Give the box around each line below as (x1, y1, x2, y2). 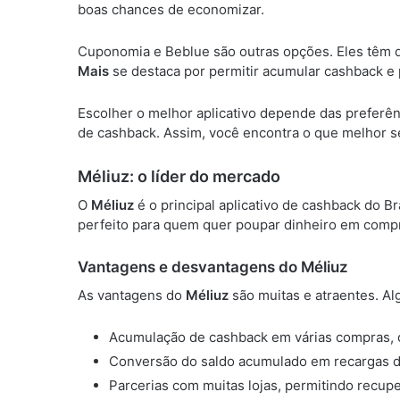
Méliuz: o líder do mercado (78, 167, 280, 186)
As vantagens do (78, 286, 186, 304)
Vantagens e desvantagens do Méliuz (78, 258, 348, 276)
